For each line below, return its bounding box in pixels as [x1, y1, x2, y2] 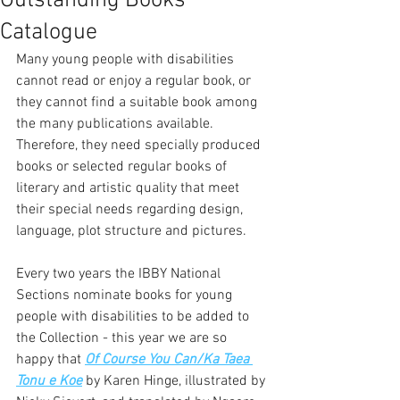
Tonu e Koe [16, 372, 82, 390]
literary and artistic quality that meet [16, 179, 243, 197]
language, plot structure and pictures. [16, 222, 254, 240]
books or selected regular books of [16, 158, 230, 176]
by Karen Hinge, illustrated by [82, 372, 269, 390]
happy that [16, 351, 85, 369]
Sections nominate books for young [16, 287, 236, 304]
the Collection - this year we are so [16, 329, 230, 347]
